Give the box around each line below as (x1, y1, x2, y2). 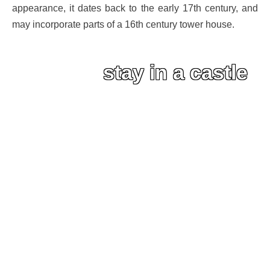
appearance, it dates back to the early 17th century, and (12, 2, 258, 13)
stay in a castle (102, 61, 248, 84)
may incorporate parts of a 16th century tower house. (12, 18, 234, 30)
